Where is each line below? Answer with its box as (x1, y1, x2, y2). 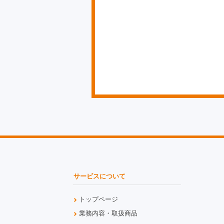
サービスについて (73, 172, 125, 180)
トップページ (78, 195, 118, 203)
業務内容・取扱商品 (78, 209, 137, 217)
